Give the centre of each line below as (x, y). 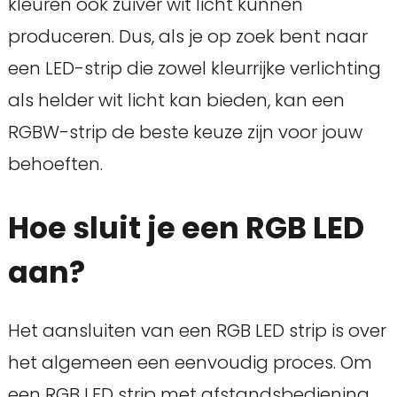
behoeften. (55, 164)
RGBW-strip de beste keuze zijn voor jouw (185, 132)
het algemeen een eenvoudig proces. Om (190, 363)
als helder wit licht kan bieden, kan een (176, 101)
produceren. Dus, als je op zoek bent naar (187, 37)
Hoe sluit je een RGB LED (186, 229)
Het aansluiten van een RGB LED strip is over (197, 331)
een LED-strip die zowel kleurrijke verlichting (194, 69)
